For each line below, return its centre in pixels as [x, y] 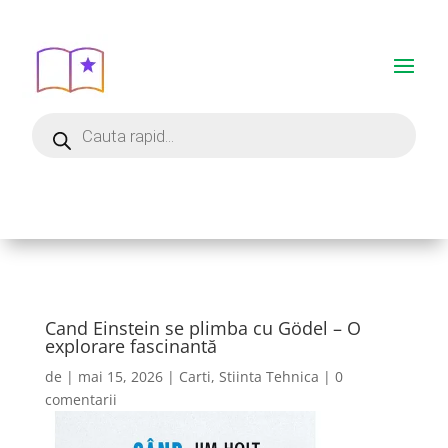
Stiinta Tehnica [268, 376]
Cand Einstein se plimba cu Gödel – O [202, 328]
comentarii [80, 399]
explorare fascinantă [130, 346]
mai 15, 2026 [120, 376]
